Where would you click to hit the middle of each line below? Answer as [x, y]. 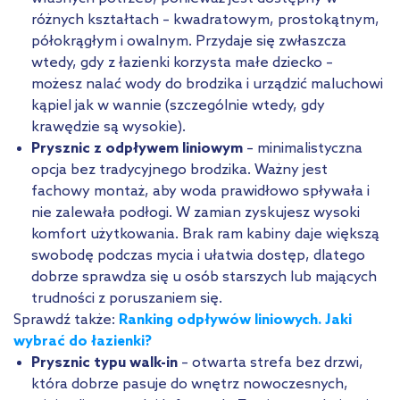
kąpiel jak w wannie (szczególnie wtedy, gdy [178, 105]
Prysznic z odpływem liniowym [137, 148]
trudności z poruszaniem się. [127, 298]
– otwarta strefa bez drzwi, [271, 362]
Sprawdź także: [66, 320]
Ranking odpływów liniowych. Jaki [235, 320]
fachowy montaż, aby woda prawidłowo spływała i [200, 191]
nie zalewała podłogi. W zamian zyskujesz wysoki [196, 212]
